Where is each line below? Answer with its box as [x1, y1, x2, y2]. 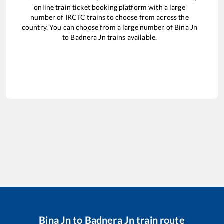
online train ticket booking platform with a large [34, 2, 185, 11]
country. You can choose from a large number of [21, 22, 175, 31]
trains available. [105, 32, 157, 41]
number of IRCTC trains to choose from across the [30, 12, 189, 21]
